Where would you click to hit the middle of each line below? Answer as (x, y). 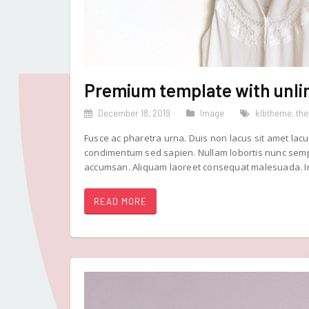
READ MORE (120, 202)
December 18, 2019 (134, 113)
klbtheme (273, 113)
